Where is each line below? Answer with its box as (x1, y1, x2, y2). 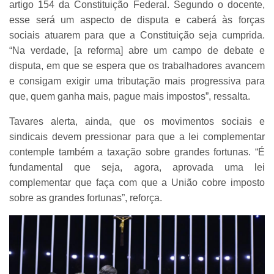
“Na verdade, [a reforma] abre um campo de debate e (9, 45, 265, 56)
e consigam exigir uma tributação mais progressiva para (9, 76, 265, 87)
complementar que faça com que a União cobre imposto (9, 177, 265, 188)
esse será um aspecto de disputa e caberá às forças (9, 15, 265, 26)
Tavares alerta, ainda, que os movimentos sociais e (9, 116, 265, 127)
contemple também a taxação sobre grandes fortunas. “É (9, 147, 265, 158)
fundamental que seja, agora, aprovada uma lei (9, 162, 265, 173)
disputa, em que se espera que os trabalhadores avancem (9, 61, 265, 72)
